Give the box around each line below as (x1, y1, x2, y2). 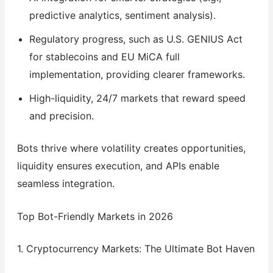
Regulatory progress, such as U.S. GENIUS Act (29, 32, 243, 45)
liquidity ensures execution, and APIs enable (16, 159, 219, 172)
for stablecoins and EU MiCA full (29, 50, 180, 63)
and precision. (29, 109, 94, 122)
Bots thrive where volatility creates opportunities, (16, 141, 246, 154)
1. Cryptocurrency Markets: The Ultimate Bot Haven (16, 243, 255, 255)
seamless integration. (16, 177, 115, 190)
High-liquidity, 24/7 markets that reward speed (29, 91, 246, 104)
